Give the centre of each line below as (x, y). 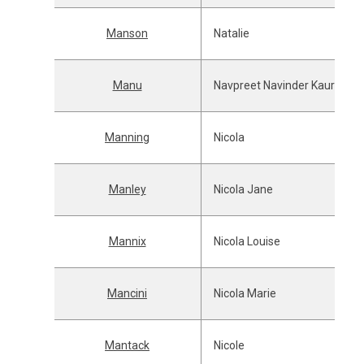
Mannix (127, 241)
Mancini (127, 293)
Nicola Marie (245, 293)
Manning (127, 137)
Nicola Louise (247, 241)
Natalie (231, 33)
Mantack (127, 345)
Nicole (229, 345)
